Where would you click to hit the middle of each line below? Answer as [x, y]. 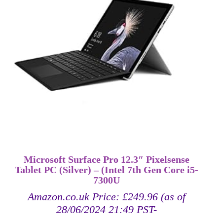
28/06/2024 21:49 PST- [107, 210]
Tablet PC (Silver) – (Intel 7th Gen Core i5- [107, 170]
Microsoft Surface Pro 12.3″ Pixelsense [107, 160]
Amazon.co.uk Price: [75, 197]
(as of [172, 197]
